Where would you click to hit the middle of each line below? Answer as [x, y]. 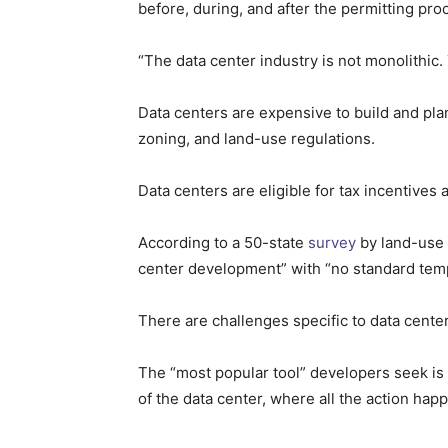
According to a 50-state [223, 242]
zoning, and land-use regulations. [256, 138]
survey [332, 242]
